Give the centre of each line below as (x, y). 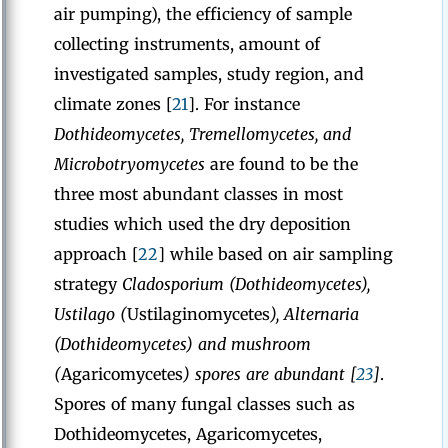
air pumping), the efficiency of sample (203, 14)
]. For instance (244, 104)
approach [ (96, 254)
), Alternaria (314, 314)
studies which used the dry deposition (202, 224)
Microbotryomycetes (129, 164)
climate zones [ (113, 104)
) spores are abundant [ (269, 374)
